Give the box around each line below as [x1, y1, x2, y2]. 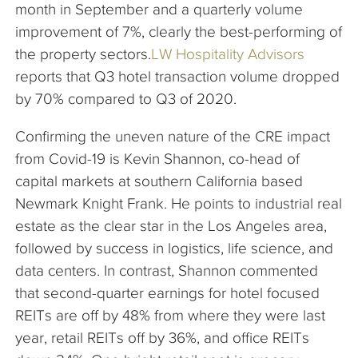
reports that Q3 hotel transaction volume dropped [15, 68, 340, 86]
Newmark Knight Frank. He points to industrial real [15, 195, 342, 213]
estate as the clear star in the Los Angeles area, [15, 217, 327, 235]
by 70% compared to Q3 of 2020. [15, 90, 237, 108]
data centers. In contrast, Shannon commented [15, 262, 318, 280]
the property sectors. [15, 46, 151, 63]
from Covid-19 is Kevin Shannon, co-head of [15, 150, 300, 168]
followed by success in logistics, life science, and [15, 240, 333, 257]
